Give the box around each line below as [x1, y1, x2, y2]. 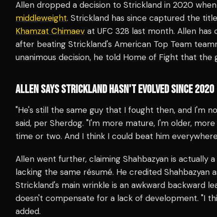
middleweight [15, 13, 67, 24]
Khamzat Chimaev [15, 26, 85, 37]
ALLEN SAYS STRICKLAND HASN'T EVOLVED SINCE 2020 [15, 82, 214, 97]
